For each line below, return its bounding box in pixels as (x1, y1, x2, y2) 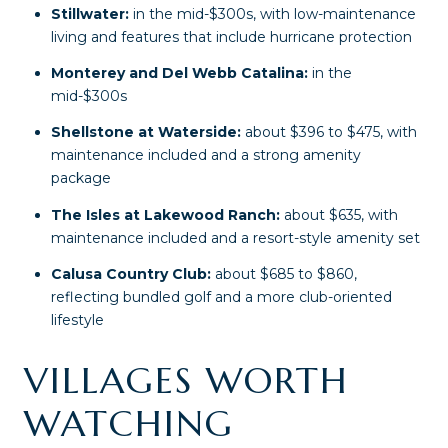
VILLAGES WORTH (24, 357, 349, 403)
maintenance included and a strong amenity (50, 146, 361, 165)
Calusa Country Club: (50, 265, 211, 284)
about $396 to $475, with (240, 123, 417, 142)
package (50, 169, 111, 188)
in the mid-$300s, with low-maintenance (128, 4, 416, 23)
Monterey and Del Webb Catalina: (50, 64, 308, 83)
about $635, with (279, 205, 398, 224)
